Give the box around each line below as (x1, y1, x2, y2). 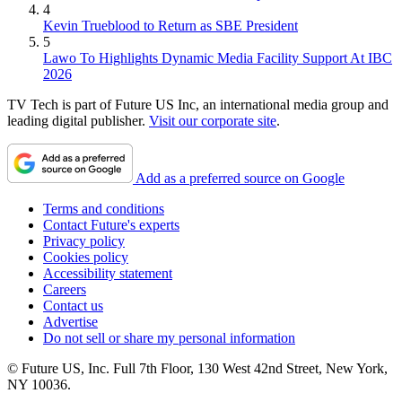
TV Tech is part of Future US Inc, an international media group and (7, 96, 389, 112)
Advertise (43, 313, 98, 329)
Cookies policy (43, 249, 128, 265)
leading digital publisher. (7, 112, 149, 128)
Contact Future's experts (43, 216, 179, 232)
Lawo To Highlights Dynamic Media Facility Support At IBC (43, 49, 392, 66)
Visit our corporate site (149, 112, 276, 128)
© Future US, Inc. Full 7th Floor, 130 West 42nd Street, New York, (7, 360, 388, 376)
